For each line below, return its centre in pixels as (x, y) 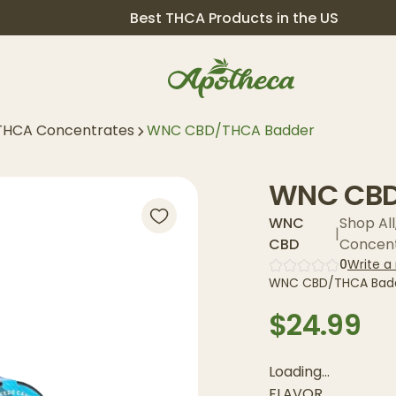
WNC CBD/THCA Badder (231, 130)
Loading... (299, 372)
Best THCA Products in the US (234, 18)
